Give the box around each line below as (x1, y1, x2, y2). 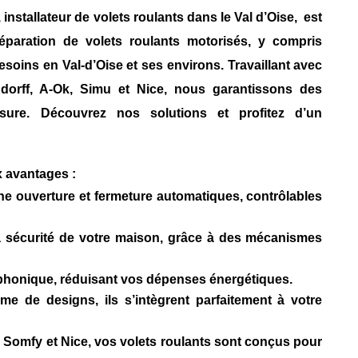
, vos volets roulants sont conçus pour (87, 335, 323, 349)
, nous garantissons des (164, 82, 323, 97)
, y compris (248, 34, 323, 49)
